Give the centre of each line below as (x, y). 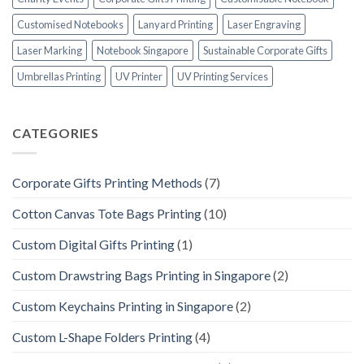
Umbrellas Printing (59, 77)
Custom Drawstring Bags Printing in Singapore (141, 275)
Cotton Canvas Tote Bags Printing (107, 213)
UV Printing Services (223, 77)
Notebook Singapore (143, 51)
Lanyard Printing (175, 25)
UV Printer (139, 77)
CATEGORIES (56, 133)
